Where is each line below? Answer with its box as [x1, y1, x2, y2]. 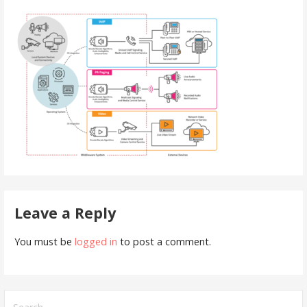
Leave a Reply [14, 202, 116, 223]
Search [3, 291, 38, 304]
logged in [74, 234, 117, 248]
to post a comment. [116, 234, 211, 248]
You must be [14, 234, 75, 248]
